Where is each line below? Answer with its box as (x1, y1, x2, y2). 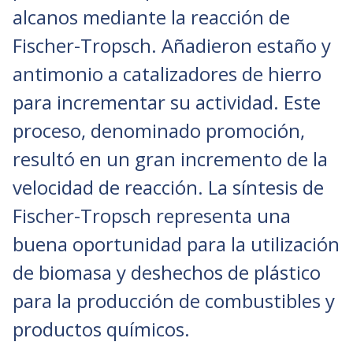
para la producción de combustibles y (13, 287, 335, 314)
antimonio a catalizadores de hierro (13, 60, 321, 87)
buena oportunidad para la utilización (13, 230, 340, 257)
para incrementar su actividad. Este (13, 88, 321, 115)
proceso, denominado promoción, (13, 117, 305, 143)
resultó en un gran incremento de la (13, 145, 328, 172)
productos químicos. (13, 315, 190, 342)
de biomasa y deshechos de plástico (13, 258, 321, 285)
